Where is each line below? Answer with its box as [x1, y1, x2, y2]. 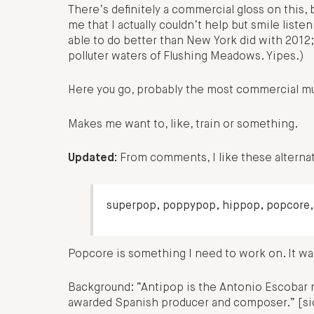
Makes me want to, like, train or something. [68, 118, 298, 130]
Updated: [68, 152, 117, 164]
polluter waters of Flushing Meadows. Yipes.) [68, 50, 304, 62]
